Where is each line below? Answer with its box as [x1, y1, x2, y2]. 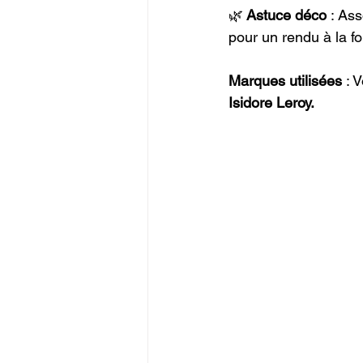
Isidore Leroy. [228, 94, 314, 112]
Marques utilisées [228, 72, 342, 90]
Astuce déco [243, 6, 327, 24]
